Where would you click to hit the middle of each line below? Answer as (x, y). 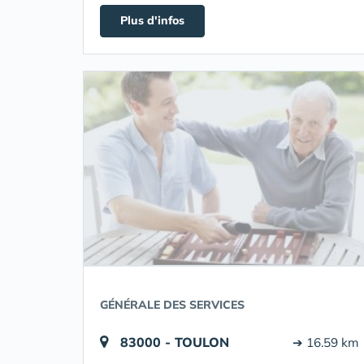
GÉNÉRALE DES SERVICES (172, 305)
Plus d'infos (152, 20)
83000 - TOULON (175, 342)
